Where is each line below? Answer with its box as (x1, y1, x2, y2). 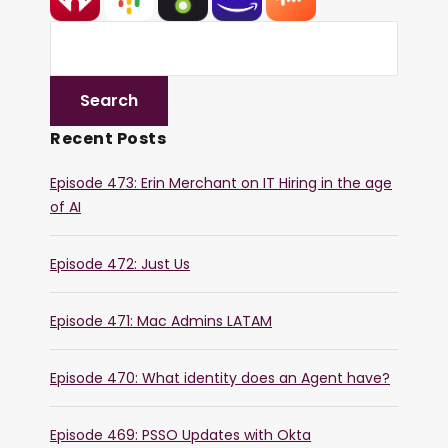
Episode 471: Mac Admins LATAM (50, 311, 272, 332)
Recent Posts (50, 127, 166, 151)
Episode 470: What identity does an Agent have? (50, 368, 390, 389)
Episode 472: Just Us (50, 254, 190, 275)
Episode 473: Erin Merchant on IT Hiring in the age (50, 173, 392, 194)
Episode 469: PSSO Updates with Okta (50, 425, 311, 446)
